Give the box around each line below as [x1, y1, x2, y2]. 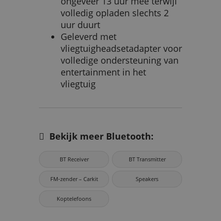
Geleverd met [61, 30, 116, 42]
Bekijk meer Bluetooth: [44, 130, 153, 143]
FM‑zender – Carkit [50, 175, 98, 183]
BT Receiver [59, 155, 89, 163]
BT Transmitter [128, 155, 166, 163]
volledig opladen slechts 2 [61, 6, 169, 19]
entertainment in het [61, 66, 146, 78]
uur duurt [61, 18, 100, 31]
